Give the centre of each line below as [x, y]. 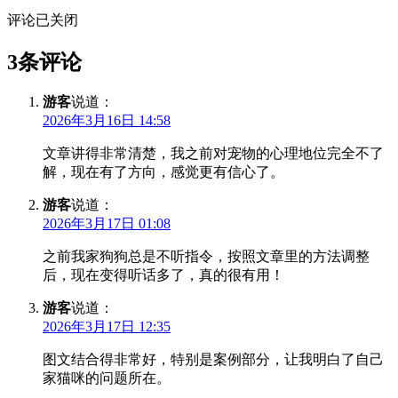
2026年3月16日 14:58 [107, 121]
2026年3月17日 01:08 [107, 224]
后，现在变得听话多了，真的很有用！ [163, 275]
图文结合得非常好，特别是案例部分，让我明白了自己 [213, 360]
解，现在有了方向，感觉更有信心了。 [163, 172]
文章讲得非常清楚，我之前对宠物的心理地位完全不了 [213, 154]
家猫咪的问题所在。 [107, 378]
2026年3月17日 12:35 [107, 327]
